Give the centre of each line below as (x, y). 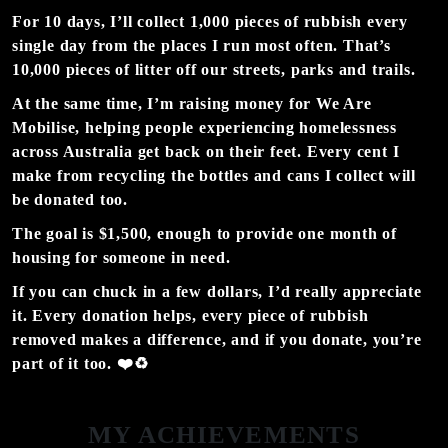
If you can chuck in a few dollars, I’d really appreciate (217, 291)
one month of (348, 233)
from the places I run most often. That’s (239, 45)
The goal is (55, 233)
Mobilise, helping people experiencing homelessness (204, 127)
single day (49, 45)
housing (41, 257)
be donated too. (70, 199)
